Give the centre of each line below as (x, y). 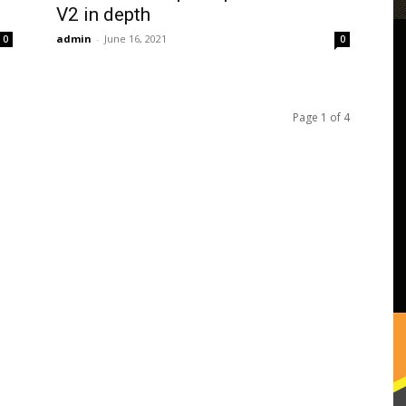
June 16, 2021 (135, 38)
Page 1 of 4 (321, 117)
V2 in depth (103, 14)
